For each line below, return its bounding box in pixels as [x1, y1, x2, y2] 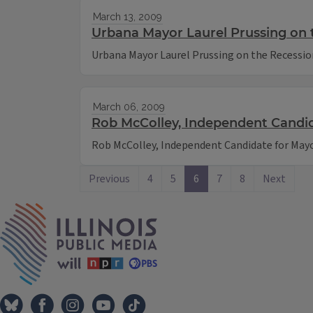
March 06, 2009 [92, 101, 165, 113]
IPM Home [156, 203, 207, 219]
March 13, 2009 [92, 11, 162, 23]
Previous [89, 171, 130, 187]
